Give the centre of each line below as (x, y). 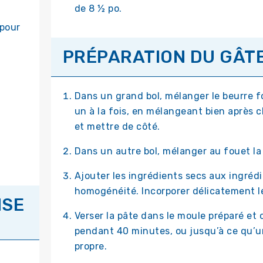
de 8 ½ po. (98, 9)
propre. (90, 247)
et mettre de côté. (117, 127)
